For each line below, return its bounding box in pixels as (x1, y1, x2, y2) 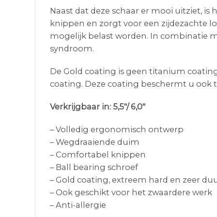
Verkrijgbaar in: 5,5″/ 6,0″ (50, 102, 145, 112)
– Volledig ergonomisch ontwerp (50, 124, 184, 135)
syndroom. (50, 43, 94, 53)
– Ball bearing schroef (50, 162, 138, 172)
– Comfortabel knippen (50, 150, 146, 160)
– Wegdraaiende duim (50, 137, 139, 147)
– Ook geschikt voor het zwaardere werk (50, 187, 212, 198)
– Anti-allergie (50, 200, 106, 210)
